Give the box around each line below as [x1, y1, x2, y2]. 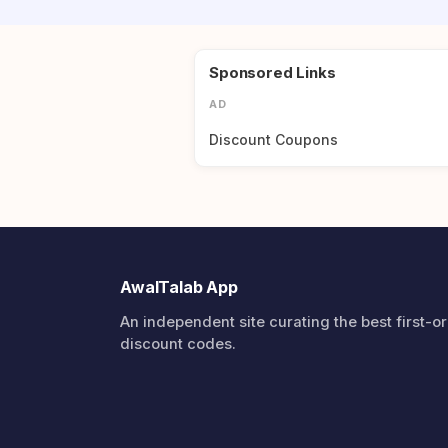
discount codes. [120, 334, 236, 353]
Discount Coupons [209, 130, 338, 148]
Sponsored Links [209, 62, 336, 82]
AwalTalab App [120, 276, 238, 297]
